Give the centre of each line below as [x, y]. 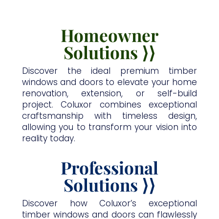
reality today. [48, 139]
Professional [109, 168]
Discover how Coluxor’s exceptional [109, 204]
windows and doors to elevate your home [109, 82]
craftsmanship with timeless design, [109, 116]
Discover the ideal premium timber [109, 71]
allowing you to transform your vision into [109, 127]
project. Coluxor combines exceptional [109, 105]
